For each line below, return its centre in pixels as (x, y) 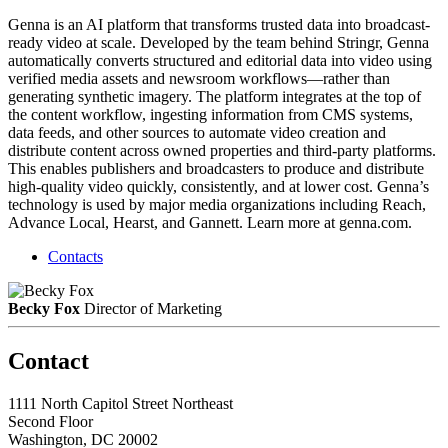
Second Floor (50, 421)
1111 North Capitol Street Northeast (120, 403)
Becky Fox (44, 308)
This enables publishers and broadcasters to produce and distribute (216, 168)
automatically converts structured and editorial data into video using (220, 60)
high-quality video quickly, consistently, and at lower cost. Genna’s (218, 186)
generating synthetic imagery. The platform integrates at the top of (214, 96)
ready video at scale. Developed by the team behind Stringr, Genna (218, 42)
